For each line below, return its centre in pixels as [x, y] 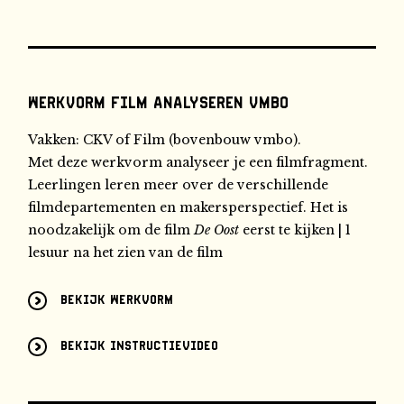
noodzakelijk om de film [111, 230]
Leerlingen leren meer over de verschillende [179, 184]
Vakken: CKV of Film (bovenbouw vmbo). [165, 139]
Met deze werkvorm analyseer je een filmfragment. [198, 162]
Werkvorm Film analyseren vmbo [159, 102]
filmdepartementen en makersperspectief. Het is [188, 207]
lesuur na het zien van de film [126, 252]
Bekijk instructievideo [140, 346]
